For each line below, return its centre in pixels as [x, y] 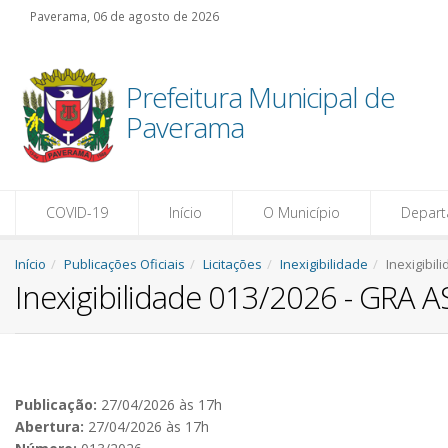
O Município [301, 212]
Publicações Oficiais [124, 264]
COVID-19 [77, 212]
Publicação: [56, 404]
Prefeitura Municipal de [260, 97]
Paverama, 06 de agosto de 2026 [124, 16]
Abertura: [49, 426]
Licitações [232, 264]
